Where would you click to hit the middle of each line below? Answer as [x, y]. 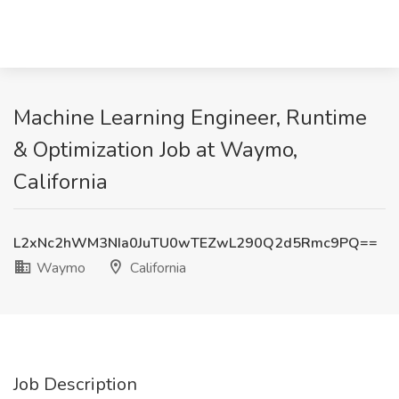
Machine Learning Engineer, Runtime [190, 118]
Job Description [75, 384]
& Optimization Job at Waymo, [155, 150]
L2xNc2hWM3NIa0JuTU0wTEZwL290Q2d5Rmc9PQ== [195, 243]
